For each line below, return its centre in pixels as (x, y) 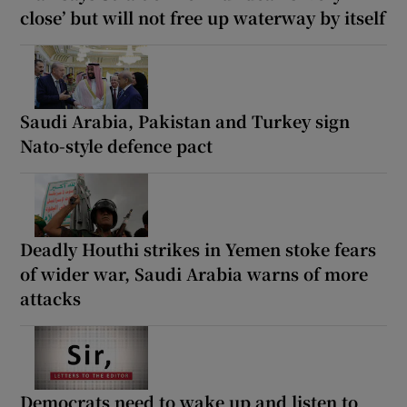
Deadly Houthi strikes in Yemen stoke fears (199, 248)
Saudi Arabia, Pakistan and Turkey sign (185, 120)
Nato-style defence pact (117, 145)
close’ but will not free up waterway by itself (203, 17)
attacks (51, 298)
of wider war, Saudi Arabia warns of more (194, 273)
